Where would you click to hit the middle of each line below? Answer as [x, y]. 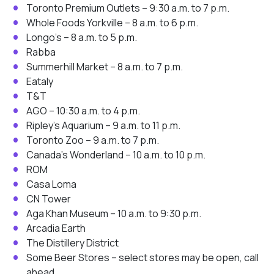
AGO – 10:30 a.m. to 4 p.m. [83, 110]
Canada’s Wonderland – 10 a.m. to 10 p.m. [116, 154]
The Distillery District [72, 243]
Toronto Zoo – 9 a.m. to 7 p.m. [93, 140]
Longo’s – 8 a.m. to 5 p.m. [82, 37]
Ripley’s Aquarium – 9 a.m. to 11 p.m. [103, 125]
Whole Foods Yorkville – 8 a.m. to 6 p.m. [112, 22]
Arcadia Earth [56, 228]
